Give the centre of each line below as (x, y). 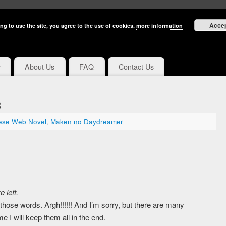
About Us (40, 67)
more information (159, 25)
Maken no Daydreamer (87, 122)
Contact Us (136, 67)
